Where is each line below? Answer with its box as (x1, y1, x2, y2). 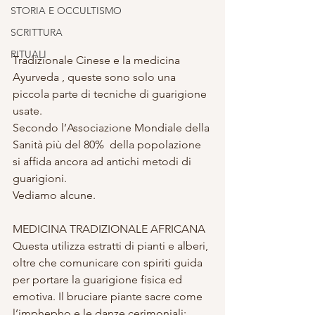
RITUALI (11, 48, 46, 61)
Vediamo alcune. (13, 188, 98, 202)
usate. (13, 104, 45, 118)
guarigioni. (13, 172, 70, 186)
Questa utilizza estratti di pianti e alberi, (13, 239, 211, 253)
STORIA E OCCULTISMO (11, 4, 122, 18)
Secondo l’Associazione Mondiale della (13, 121, 212, 135)
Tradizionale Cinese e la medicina (13, 53, 183, 67)
